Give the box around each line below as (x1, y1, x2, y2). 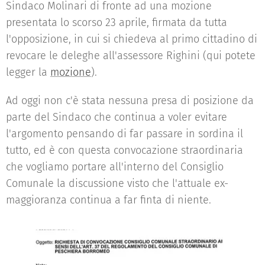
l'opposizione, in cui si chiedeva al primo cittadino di (6, 33, 257, 46)
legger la (6, 66, 50, 79)
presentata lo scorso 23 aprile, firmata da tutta (6, 16, 227, 29)
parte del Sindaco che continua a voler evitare (6, 111, 227, 124)
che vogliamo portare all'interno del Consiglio (6, 160, 224, 173)
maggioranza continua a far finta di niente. (6, 193, 211, 206)
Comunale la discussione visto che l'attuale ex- (6, 177, 228, 190)
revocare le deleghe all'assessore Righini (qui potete (6, 49, 256, 62)
